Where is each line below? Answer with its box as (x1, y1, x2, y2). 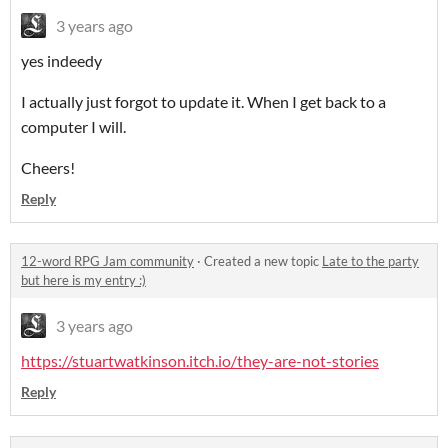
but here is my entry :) (21, 272, 146, 289)
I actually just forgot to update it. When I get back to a (21, 92, 386, 112)
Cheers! (21, 158, 75, 178)
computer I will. (21, 117, 129, 137)
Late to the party (322, 253, 419, 270)
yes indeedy (21, 51, 102, 71)
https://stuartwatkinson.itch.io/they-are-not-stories (21, 351, 379, 371)
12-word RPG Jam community (21, 253, 194, 270)
